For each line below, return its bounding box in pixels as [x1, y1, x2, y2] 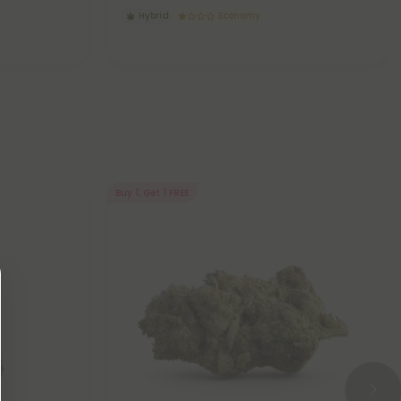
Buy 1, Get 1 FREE [115, 185, 189, 200]
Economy [218, 8, 261, 22]
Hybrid [139, 8, 169, 22]
